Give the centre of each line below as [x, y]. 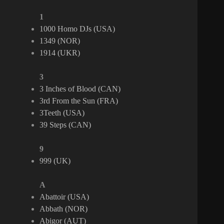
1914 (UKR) [60, 53]
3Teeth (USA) [62, 113]
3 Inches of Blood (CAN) [80, 89]
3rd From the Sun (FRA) [79, 101]
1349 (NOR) [60, 41]
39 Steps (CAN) [65, 125]
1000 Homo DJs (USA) [77, 29]
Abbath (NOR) [64, 209]
